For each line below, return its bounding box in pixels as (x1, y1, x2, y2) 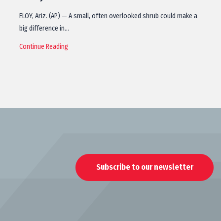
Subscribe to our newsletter (96, 162, 193, 172)
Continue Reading (19, 42, 68, 51)
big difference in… (19, 24, 69, 33)
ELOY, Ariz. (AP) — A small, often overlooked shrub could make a (19, 12, 197, 20)
